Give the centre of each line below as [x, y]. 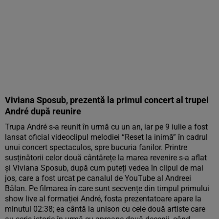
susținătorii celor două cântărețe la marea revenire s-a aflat [106, 158]
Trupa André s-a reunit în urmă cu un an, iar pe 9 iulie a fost [106, 127]
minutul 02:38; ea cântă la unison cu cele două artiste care [105, 209]
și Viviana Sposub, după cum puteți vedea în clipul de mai [104, 168]
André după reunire [43, 111]
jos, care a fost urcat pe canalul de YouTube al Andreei [98, 178]
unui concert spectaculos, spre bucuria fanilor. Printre [96, 147]
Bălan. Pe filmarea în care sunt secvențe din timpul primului [107, 188]
